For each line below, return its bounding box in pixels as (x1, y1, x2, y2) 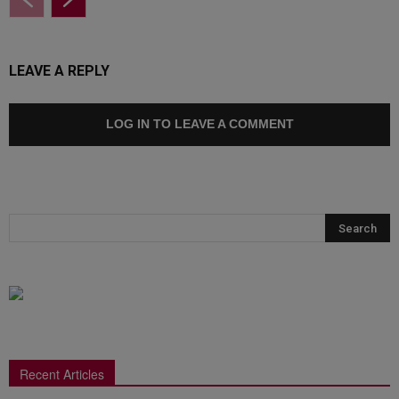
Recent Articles (20, 365, 104, 384)
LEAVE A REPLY (9, 62, 110, 80)
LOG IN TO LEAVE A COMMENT (105, 117, 294, 132)
